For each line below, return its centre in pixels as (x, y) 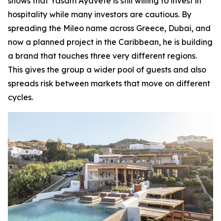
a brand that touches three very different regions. (102, 55)
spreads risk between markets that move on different (109, 83)
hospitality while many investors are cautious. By (100, 14)
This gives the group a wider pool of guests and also (107, 69)
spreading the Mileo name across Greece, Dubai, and (109, 28)
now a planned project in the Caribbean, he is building (110, 42)
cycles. (20, 97)
